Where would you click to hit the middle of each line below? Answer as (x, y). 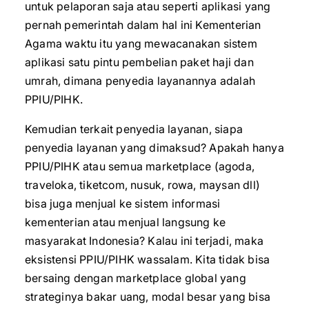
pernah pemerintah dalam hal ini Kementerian (143, 25)
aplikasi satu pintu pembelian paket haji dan (139, 62)
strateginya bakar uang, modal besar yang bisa (148, 297)
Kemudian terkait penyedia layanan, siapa (134, 129)
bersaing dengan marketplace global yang (136, 278)
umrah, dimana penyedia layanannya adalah (140, 81)
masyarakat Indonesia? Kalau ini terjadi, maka (144, 241)
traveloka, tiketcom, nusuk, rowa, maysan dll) (143, 185)
